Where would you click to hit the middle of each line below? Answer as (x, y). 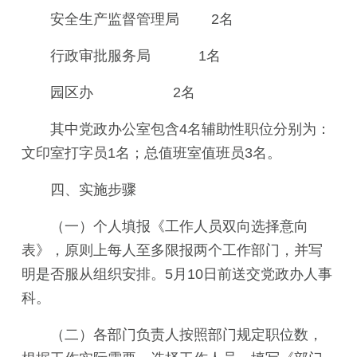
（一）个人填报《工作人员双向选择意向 (179, 226)
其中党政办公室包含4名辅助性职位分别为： (190, 129)
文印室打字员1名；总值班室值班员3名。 (151, 153)
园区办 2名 (123, 92)
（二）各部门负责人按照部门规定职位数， (186, 335)
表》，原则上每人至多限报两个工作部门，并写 (172, 250)
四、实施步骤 (93, 190)
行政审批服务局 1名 (135, 56)
